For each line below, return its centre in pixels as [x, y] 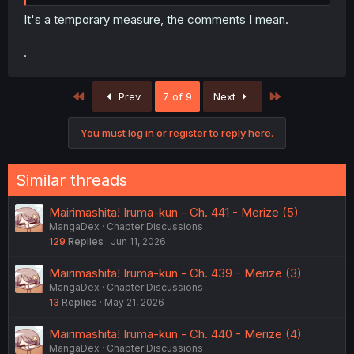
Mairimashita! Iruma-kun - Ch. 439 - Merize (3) [175, 273]
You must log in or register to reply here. [177, 133]
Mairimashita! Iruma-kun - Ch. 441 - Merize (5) [174, 213]
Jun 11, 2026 [138, 242]
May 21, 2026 [134, 303]
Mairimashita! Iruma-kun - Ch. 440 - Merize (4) [175, 334]
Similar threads [72, 181]
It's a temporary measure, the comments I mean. [156, 20]
